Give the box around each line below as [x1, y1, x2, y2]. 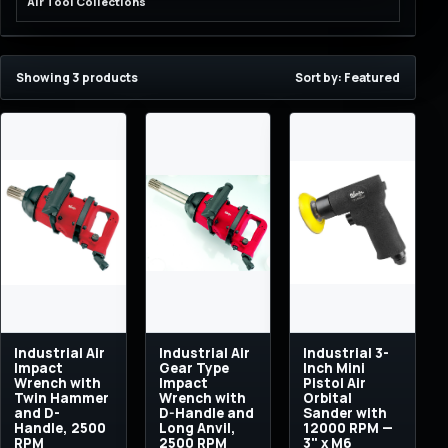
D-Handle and [158, 404, 254, 422]
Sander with [303, 404, 388, 422]
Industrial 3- [303, 344, 390, 362]
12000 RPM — [303, 419, 394, 437]
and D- [14, 404, 60, 422]
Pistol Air [303, 374, 367, 392]
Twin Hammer [14, 389, 109, 407]
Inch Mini [303, 359, 366, 377]
